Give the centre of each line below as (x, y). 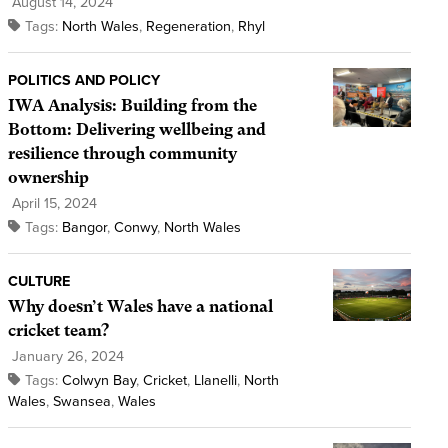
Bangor (84, 228)
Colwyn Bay (98, 381)
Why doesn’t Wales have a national (140, 307)
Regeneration (188, 27)
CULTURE (38, 282)
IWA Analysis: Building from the (132, 106)
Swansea (81, 402)
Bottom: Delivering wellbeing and (136, 130)
